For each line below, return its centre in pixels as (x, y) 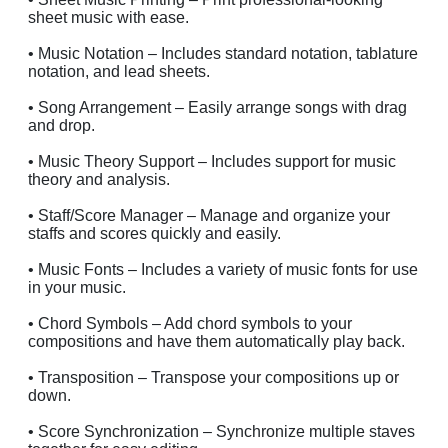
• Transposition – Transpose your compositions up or (213, 377)
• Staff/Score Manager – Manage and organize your (209, 215)
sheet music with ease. (108, 17)
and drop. (61, 125)
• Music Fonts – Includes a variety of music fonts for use (223, 269)
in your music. (77, 287)
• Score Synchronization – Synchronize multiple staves (221, 431)
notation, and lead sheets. (119, 71)
